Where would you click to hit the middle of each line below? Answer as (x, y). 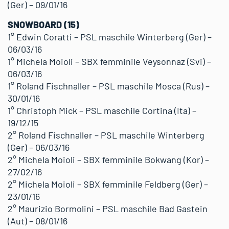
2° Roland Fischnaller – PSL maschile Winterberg (106, 135)
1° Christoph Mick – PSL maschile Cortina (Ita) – (102, 110)
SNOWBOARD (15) (43, 25)
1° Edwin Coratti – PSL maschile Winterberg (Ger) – (110, 37)
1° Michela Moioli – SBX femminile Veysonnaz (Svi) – (109, 61)
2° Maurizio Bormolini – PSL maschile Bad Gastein (108, 209)
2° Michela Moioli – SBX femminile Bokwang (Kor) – (108, 159)
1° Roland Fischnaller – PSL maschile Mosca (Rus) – (109, 86)
